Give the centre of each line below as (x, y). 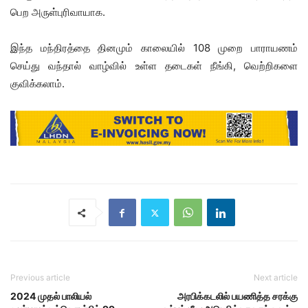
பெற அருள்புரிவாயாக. (58, 12)
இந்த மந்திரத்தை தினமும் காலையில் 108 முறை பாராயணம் (154, 47)
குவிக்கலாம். (37, 83)
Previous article (40, 278)
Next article (276, 278)
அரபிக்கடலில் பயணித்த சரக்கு (238, 296)
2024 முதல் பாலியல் (51, 296)
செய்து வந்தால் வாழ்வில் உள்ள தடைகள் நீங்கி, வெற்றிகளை (154, 65)
